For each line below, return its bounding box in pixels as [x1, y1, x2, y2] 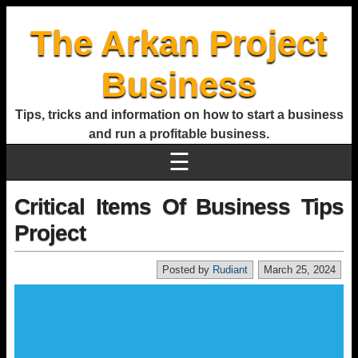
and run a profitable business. [89, 127, 269, 141]
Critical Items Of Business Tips [14, 194, 344, 219]
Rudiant [213, 264, 248, 276]
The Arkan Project [30, 23, 328, 62]
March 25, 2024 [264, 264, 336, 276]
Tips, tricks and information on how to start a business [14, 108, 344, 121]
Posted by [162, 264, 213, 276]
